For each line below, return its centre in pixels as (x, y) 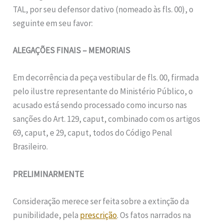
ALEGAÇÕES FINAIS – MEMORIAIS (72, 51)
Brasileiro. (31, 147)
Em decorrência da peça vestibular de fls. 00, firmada (106, 78)
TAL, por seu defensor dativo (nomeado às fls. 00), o (103, 9)
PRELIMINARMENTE (49, 174)
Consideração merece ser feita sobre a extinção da (101, 201)
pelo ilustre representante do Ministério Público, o (103, 92)
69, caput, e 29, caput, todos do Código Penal (93, 133)
